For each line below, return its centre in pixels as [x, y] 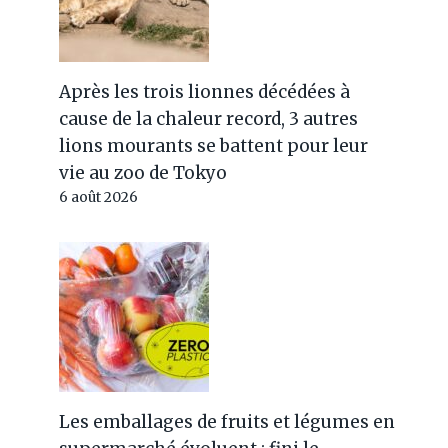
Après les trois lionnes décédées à [205, 92]
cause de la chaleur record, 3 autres [209, 119]
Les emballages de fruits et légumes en [227, 422]
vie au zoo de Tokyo [143, 173]
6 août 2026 [99, 197]
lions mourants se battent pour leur [214, 146]
